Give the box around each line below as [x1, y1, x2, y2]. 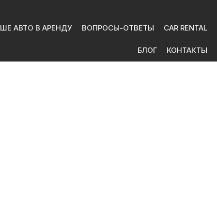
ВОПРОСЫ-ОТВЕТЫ [82, 23, 154, 32]
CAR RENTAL [164, 23, 207, 32]
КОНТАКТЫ [167, 46, 207, 55]
